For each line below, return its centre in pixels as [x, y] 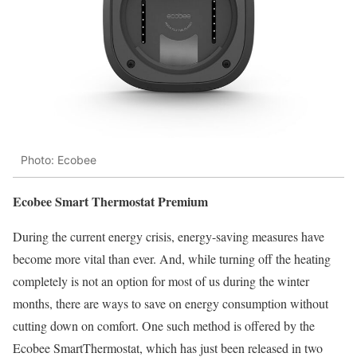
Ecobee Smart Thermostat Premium [110, 201]
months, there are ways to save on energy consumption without [171, 303]
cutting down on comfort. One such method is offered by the [164, 325]
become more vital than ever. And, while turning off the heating [172, 258]
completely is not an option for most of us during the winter [161, 280]
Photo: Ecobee [59, 160]
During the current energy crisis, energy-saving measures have [169, 236]
